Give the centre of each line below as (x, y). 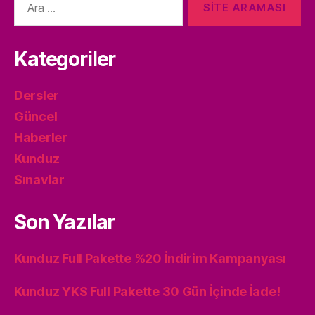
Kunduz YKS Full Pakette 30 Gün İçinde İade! (147, 291)
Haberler (41, 137)
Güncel (36, 116)
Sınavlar (39, 179)
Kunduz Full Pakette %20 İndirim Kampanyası (150, 258)
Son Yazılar (65, 222)
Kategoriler (65, 59)
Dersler (37, 95)
